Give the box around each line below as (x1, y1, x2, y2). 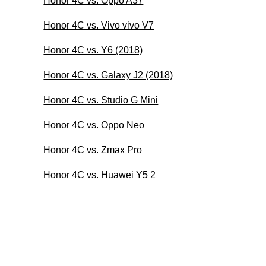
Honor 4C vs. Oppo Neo (43, 119, 145, 130)
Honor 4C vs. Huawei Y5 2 (43, 169, 156, 180)
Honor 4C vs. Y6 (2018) (43, 45, 143, 55)
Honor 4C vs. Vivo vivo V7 (43, 20, 154, 30)
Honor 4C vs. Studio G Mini (43, 94, 159, 105)
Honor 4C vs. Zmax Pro (43, 144, 142, 155)
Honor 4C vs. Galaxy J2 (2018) (43, 69, 173, 80)
